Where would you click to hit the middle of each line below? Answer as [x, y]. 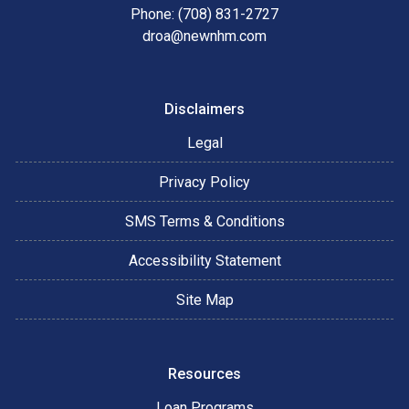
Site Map [204, 299]
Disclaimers [204, 109]
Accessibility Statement [204, 260]
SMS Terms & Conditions [204, 221]
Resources [204, 373]
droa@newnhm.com [204, 36]
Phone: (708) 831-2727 [204, 14]
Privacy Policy [204, 182]
